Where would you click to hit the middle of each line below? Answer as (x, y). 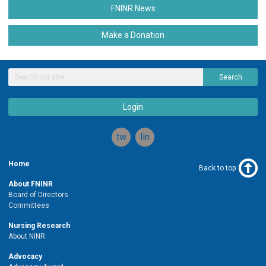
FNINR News (133, 8)
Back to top (217, 168)
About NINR (27, 236)
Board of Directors (38, 194)
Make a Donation (133, 35)
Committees (29, 205)
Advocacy (25, 256)
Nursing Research (39, 225)
